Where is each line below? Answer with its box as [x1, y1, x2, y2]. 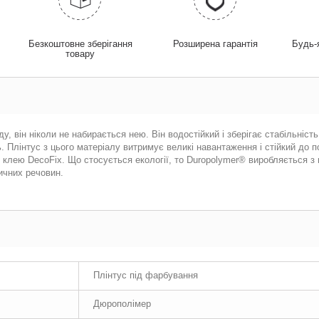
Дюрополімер [93, 298, 151, 309]
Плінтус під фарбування [93, 270, 198, 281]
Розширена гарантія [172, 38, 258, 49]
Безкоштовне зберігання [28, 38, 132, 49]
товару [66, 48, 95, 59]
